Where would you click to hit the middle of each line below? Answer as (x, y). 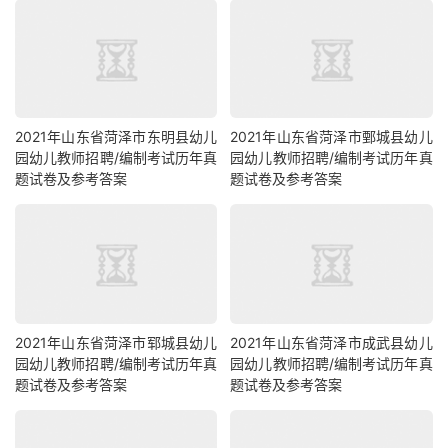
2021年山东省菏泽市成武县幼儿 (331, 342)
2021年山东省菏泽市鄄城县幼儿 (331, 137)
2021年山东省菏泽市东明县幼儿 (116, 137)
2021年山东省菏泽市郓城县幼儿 (116, 342)
